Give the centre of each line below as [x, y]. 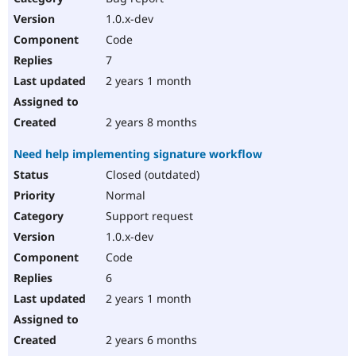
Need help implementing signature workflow [138, 154]
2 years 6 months [150, 340]
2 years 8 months [150, 122]
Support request [148, 216]
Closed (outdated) [151, 175]
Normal [124, 195]
